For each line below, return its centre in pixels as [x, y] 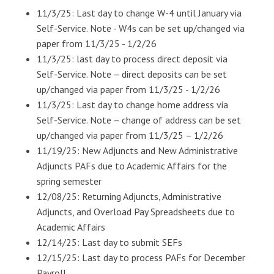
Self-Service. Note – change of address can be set [139, 120]
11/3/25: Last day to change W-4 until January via [139, 13]
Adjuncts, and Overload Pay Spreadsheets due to [136, 212]
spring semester [69, 181]
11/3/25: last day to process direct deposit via [132, 59]
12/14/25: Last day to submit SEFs [109, 242]
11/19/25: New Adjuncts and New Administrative [137, 150]
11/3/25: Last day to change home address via [132, 105]
